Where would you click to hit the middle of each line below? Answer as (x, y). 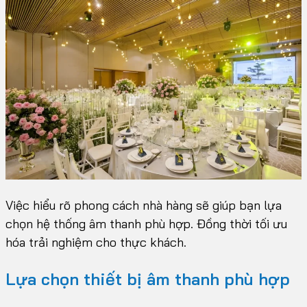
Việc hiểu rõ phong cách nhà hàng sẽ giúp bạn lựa (144, 206)
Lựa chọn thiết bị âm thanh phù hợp (148, 279)
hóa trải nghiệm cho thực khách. (96, 243)
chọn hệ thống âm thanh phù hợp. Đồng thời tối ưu (146, 224)
